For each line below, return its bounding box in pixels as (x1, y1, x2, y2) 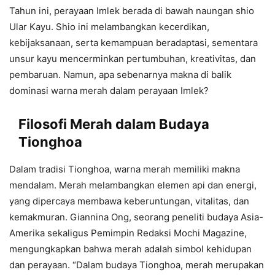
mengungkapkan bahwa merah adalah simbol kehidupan (9, 243, 252, 255)
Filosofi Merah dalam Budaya (18, 116, 209, 133)
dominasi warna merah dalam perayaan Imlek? (9, 85, 209, 97)
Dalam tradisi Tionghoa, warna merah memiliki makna (9, 163, 240, 176)
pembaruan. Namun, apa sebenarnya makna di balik (9, 69, 231, 81)
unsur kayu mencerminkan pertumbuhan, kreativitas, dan (9, 53, 256, 65)
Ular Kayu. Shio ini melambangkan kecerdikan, (9, 21, 209, 33)
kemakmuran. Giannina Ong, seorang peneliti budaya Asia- (9, 211, 263, 223)
